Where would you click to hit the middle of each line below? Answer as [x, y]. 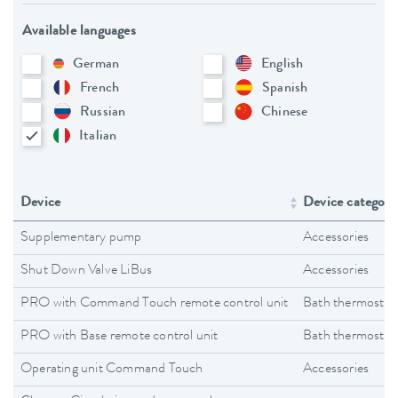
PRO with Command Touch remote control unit [155, 303]
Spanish [285, 88]
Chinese [285, 112]
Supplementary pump [81, 238]
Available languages [79, 32]
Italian [98, 136]
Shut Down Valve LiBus [87, 271]
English [283, 64]
